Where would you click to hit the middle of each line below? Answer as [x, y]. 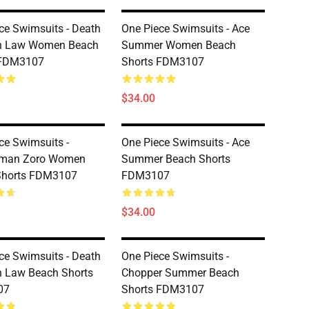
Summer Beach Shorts [176, 159]
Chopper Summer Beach [180, 273]
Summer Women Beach [179, 45]
